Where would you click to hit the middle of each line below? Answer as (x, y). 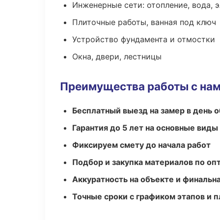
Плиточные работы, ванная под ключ (144, 22)
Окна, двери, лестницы (117, 56)
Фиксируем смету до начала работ (141, 145)
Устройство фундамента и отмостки (144, 39)
